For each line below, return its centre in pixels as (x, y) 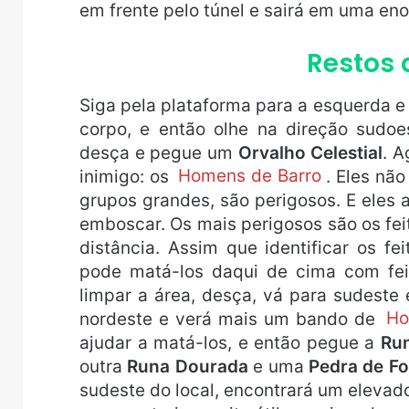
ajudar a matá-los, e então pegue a (230, 342)
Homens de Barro (250, 176)
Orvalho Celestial (310, 152)
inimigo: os (127, 176)
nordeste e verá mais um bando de (231, 319)
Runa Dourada (188, 366)
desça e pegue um (159, 152)
